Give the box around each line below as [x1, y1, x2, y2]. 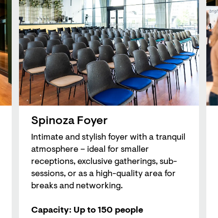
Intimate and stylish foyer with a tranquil [31, 133, 185, 143]
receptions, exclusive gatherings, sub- [31, 158, 177, 167]
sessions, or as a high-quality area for [31, 170, 176, 179]
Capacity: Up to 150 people [31, 206, 143, 216]
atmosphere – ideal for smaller [31, 145, 149, 155]
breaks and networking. [31, 182, 123, 191]
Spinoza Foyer [31, 115, 108, 127]
